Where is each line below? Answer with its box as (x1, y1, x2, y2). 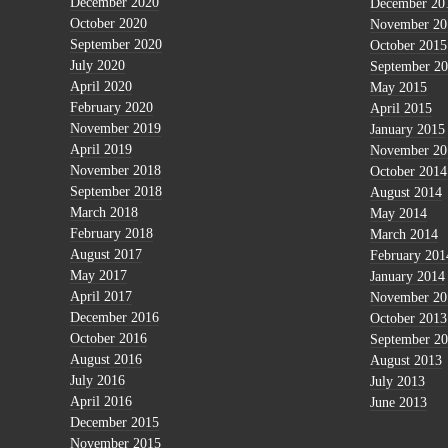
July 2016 (70, 373, 125, 389)
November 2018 (70, 163, 161, 179)
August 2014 (370, 184, 442, 200)
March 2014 (370, 226, 438, 242)
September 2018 (70, 184, 162, 200)
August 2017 (70, 247, 142, 263)
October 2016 (70, 331, 147, 347)
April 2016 (70, 394, 132, 410)
